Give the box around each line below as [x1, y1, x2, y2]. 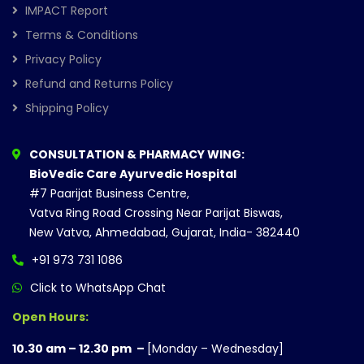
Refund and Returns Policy [25, 75, 173, 92]
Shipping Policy [25, 99, 109, 116]
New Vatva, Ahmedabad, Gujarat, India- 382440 [29, 223, 300, 240]
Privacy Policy [25, 50, 102, 67]
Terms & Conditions [25, 26, 138, 43]
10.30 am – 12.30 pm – [12, 340, 147, 357]
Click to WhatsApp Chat [30, 279, 166, 296]
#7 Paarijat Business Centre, [29, 184, 189, 201]
